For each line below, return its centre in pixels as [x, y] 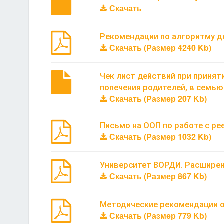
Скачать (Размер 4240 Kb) [159, 47]
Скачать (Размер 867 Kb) [157, 176]
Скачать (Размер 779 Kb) [157, 215]
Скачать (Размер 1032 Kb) [159, 136]
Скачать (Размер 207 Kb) [157, 98]
